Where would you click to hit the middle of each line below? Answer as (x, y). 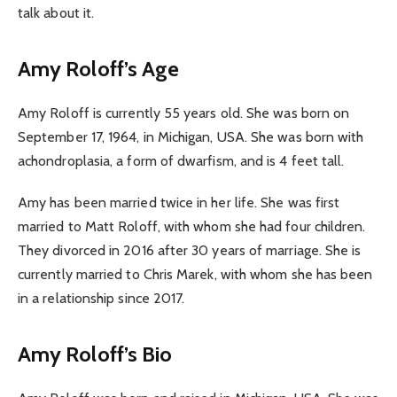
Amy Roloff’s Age (99, 69)
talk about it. (56, 12)
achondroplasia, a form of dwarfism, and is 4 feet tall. (181, 161)
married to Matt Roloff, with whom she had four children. (192, 226)
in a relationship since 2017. (101, 298)
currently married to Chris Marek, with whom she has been (195, 274)
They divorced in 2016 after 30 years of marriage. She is (190, 250)
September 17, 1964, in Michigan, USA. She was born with (191, 137)
